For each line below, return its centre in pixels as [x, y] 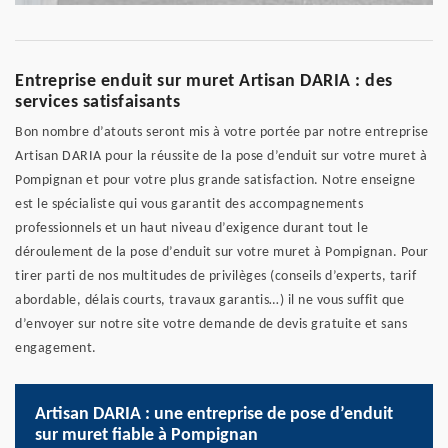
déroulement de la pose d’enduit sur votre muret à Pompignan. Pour [222, 253]
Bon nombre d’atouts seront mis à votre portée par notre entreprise [221, 133]
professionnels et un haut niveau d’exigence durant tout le [191, 229]
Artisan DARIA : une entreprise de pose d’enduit [214, 415]
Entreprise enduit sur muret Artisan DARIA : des [204, 82]
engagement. [56, 349]
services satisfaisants [97, 103]
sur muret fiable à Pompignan [146, 436]
